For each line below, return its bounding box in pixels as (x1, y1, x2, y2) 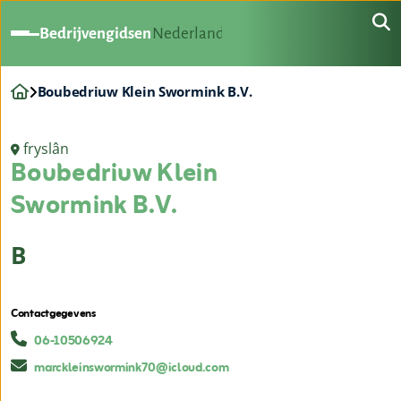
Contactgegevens (11, 304, 96, 325)
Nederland (152, 25, 226, 43)
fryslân (23, 139, 69, 159)
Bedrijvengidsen (39, 25, 152, 43)
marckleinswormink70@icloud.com (34, 357, 229, 380)
